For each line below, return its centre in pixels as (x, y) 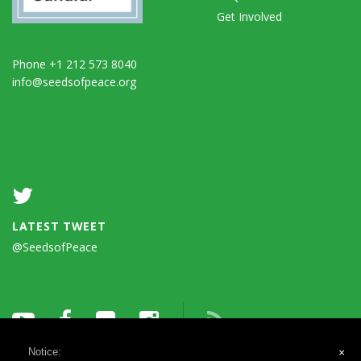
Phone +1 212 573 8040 (75, 64)
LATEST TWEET (59, 226)
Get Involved (249, 16)
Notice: (45, 351)
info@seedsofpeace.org (74, 81)
